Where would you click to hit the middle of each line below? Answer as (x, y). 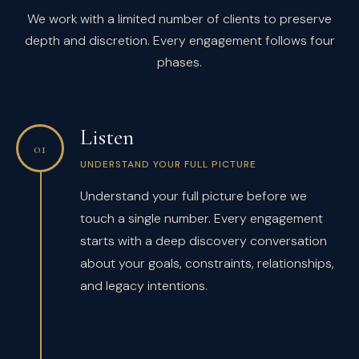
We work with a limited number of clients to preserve (179, 19)
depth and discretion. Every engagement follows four (179, 40)
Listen (107, 137)
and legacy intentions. (144, 286)
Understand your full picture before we (194, 196)
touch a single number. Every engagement (202, 218)
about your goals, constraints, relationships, (207, 263)
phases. (179, 62)
